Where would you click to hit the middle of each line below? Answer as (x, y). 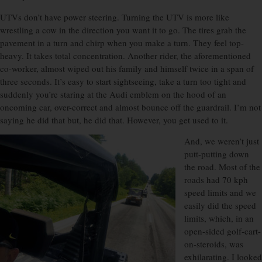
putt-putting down (217, 154)
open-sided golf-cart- (223, 231)
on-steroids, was (214, 244)
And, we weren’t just (222, 141)
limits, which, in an (219, 218)
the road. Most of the (222, 167)
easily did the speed (220, 206)
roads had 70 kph (216, 180)
